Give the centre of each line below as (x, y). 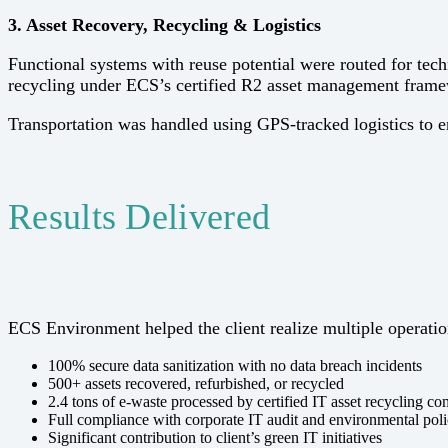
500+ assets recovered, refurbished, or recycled (196, 384)
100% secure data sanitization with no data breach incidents (235, 366)
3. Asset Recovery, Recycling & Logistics (164, 24)
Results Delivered (139, 217)
